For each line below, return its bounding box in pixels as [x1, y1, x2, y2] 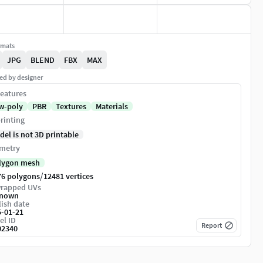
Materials [96, 101, 128, 112]
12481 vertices [43, 171, 93, 182]
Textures [56, 101, 86, 112]
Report [201, 221, 222, 230]
